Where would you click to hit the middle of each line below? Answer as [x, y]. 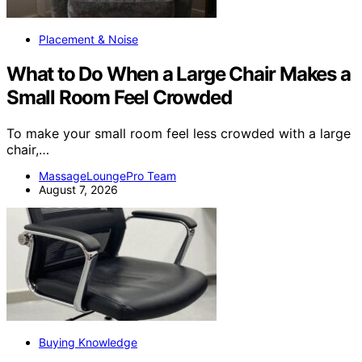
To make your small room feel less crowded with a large [179, 133]
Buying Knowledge [88, 342]
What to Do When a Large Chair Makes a [179, 74]
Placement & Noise [88, 39]
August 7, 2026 [78, 189]
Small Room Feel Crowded [119, 97]
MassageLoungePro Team [107, 175]
